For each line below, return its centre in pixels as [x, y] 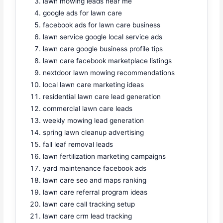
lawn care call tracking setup [89, 204]
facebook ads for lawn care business [102, 25]
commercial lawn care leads [88, 108]
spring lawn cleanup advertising [94, 132]
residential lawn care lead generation [102, 96]
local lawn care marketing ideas [94, 84]
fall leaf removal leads [78, 144]
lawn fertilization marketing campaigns [105, 156]
